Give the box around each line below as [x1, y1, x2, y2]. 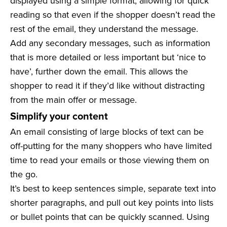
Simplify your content [10, 108, 108, 124]
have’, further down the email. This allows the [10, 65, 188, 78]
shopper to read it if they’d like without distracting [10, 79, 205, 92]
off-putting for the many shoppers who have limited [10, 139, 212, 153]
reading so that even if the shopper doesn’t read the [10, 8, 215, 21]
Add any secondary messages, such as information [10, 36, 210, 50]
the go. [10, 168, 37, 181]
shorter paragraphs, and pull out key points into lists [10, 196, 213, 209]
